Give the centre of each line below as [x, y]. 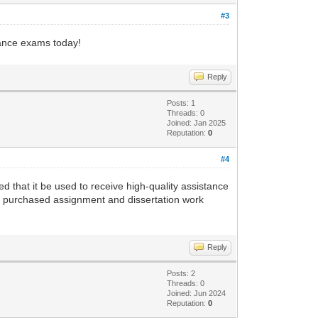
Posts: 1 [181, 103]
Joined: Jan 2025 [197, 122]
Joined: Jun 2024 [197, 293]
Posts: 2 [181, 273]
